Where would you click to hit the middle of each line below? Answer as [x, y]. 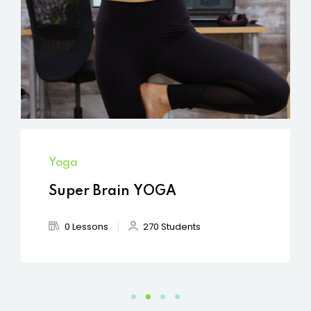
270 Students [172, 226]
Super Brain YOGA [112, 191]
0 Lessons [86, 226]
